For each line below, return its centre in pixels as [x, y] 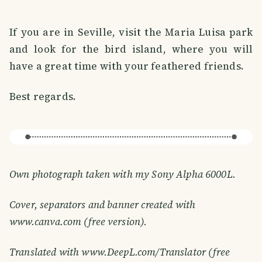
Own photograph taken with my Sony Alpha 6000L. [123, 175]
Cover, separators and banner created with [103, 205]
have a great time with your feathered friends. [127, 66]
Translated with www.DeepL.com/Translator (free [120, 252]
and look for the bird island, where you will [131, 49]
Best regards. [43, 97]
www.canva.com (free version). [78, 222]
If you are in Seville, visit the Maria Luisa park [131, 32]
